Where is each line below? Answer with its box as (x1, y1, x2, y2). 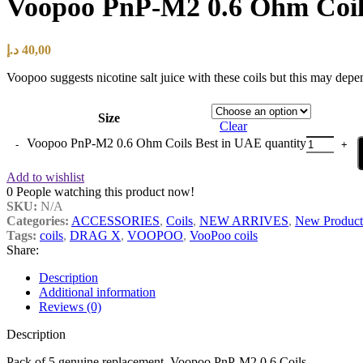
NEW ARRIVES (199, 213, 288, 228)
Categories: (6, 213, 69, 228)
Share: (6, 242, 39, 257)
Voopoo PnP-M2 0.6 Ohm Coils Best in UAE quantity (27, 135, 306, 150)
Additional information (39, 284, 156, 299)
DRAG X (70, 228, 121, 242)
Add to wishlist (6, 169, 84, 184)
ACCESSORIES (71, 213, 160, 228)
